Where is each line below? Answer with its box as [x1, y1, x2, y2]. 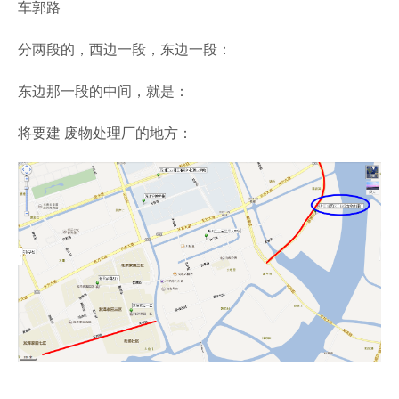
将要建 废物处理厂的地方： [18, 122, 192, 143]
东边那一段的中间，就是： [18, 80, 189, 102]
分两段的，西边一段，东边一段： [18, 38, 232, 60]
